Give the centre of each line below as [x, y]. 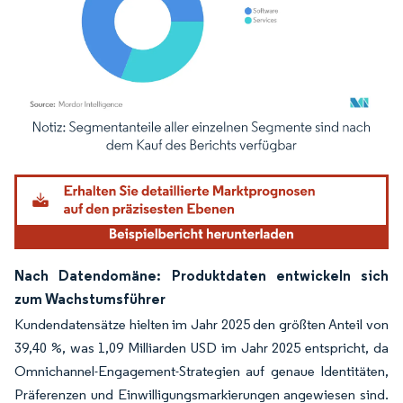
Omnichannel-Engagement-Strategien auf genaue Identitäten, [201, 371]
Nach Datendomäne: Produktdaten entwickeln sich [201, 275]
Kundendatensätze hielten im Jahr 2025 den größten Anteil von [201, 324]
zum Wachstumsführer [90, 298]
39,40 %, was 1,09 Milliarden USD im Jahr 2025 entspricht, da [201, 347]
